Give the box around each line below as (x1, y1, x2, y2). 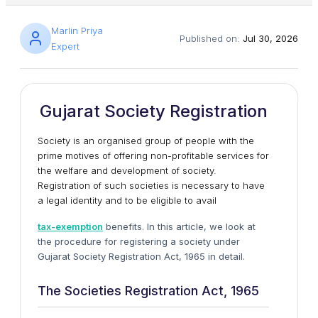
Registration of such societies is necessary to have (38, 180, 265, 191)
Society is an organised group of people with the (38, 135, 254, 146)
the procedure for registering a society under (38, 236, 240, 247)
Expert (51, 40, 79, 52)
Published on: (180, 33, 243, 44)
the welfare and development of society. (38, 165, 216, 176)
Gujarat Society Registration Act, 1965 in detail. (38, 251, 245, 262)
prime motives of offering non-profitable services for (38, 150, 269, 161)
